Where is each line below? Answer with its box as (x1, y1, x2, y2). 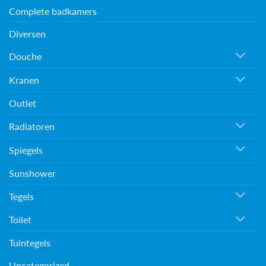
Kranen (9, 74, 39, 86)
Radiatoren (9, 121, 55, 132)
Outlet (9, 97, 36, 109)
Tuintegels (9, 237, 50, 249)
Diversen (9, 27, 46, 39)
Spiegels (9, 144, 43, 156)
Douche (9, 50, 42, 62)
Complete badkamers (9, 5, 97, 17)
